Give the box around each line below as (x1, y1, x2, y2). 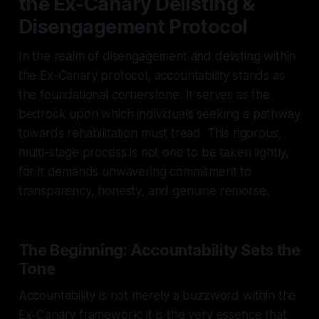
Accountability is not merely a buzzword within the (18, 288, 297, 303)
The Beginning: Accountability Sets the (18, 240, 300, 259)
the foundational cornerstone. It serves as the (18, 87, 270, 102)
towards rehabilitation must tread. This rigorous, (18, 125, 282, 140)
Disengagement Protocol (18, 14, 248, 38)
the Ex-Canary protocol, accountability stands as (18, 68, 285, 83)
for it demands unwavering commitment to (18, 164, 252, 179)
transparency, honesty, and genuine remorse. (18, 183, 269, 198)
